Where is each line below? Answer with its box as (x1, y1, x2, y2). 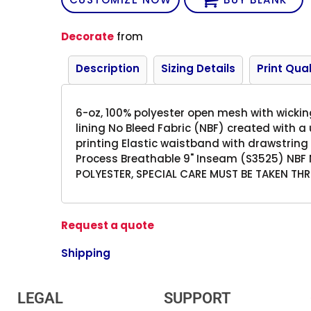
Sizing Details (161, 60, 236, 76)
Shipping (61, 245, 111, 260)
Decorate (61, 28, 115, 44)
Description (76, 60, 140, 76)
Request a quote (61, 217, 155, 233)
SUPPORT (163, 289, 231, 307)
